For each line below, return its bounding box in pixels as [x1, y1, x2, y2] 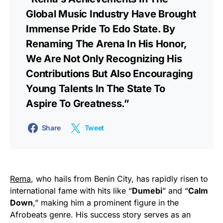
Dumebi [132, 186, 162, 196]
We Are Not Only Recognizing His [26, 53, 182, 65]
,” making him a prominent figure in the [33, 198, 179, 208]
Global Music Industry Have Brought [26, 8, 196, 20]
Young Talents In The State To [26, 83, 165, 95]
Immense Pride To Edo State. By [26, 23, 175, 35]
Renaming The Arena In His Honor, [26, 38, 187, 50]
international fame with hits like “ [10, 186, 132, 196]
